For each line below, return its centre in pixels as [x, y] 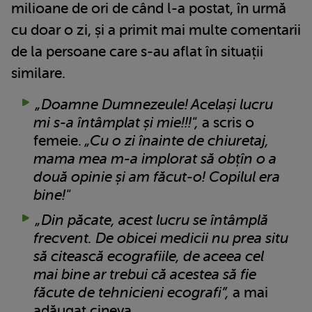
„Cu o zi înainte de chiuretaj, [177, 141]
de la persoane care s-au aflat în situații [137, 52]
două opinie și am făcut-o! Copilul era [157, 177]
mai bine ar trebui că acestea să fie [145, 275]
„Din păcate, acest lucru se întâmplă [151, 220]
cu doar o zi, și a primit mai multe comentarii [156, 30]
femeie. [59, 141]
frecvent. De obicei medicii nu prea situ [161, 239]
